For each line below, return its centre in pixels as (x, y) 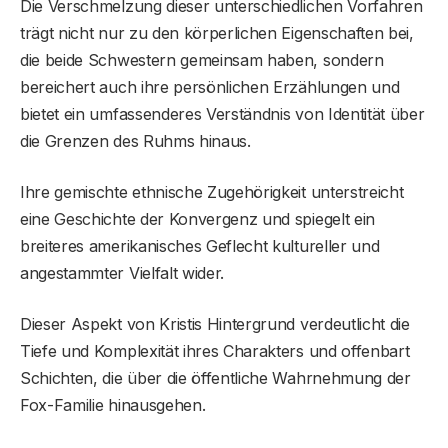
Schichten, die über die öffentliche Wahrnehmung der (215, 377)
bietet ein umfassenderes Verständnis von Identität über (222, 113)
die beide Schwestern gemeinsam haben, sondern (202, 59)
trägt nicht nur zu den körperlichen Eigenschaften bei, (217, 32)
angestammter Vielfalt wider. (122, 272)
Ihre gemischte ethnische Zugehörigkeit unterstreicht (212, 191)
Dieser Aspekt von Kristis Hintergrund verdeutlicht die (215, 323)
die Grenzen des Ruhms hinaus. (135, 140)
